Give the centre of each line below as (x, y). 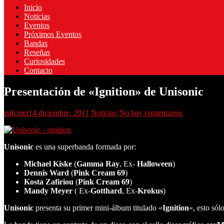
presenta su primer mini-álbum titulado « (98, 207)
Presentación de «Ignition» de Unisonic (104, 91)
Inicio (33, 7)
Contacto (38, 70)
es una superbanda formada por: (85, 146)
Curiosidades (44, 61)
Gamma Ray (98, 163)
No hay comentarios (151, 112)
